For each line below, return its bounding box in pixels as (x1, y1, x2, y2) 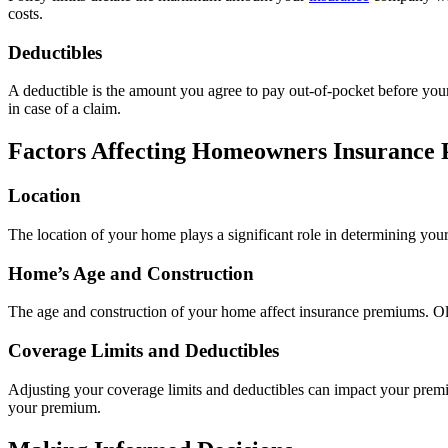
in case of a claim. (8, 100, 121, 118)
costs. (8, 4, 43, 22)
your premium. (8, 398, 101, 416)
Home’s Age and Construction (8, 262, 254, 284)
